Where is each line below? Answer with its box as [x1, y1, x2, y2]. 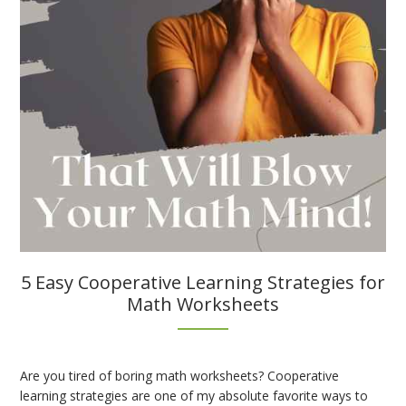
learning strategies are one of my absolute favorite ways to [20, 386, 369, 404]
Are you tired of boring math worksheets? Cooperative [20, 366, 340, 384]
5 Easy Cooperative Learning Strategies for [21, 269, 385, 295]
